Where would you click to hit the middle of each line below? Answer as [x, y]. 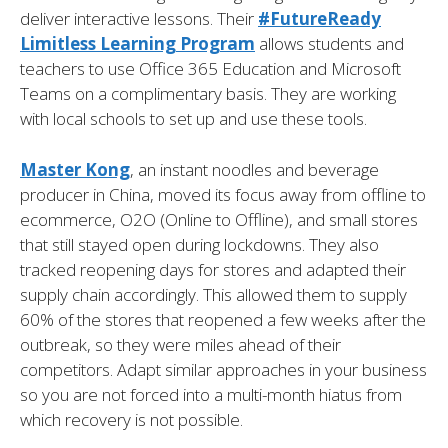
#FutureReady [319, 19]
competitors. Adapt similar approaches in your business [223, 369]
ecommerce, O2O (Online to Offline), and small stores [219, 219]
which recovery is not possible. [131, 419]
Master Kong [75, 169]
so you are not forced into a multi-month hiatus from [211, 394]
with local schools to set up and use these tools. [193, 119]
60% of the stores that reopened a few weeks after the [223, 319]
